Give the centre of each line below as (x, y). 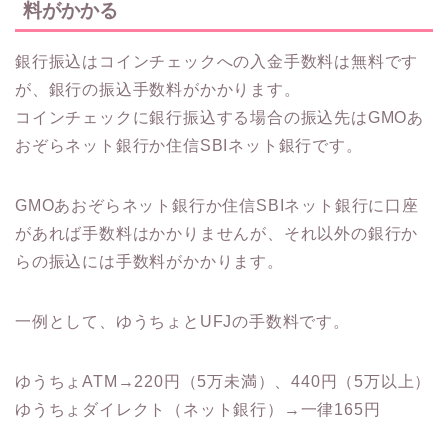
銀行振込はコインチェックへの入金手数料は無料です (217, 61)
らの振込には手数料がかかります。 (149, 261)
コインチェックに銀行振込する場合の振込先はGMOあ (219, 117)
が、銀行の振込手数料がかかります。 (158, 89)
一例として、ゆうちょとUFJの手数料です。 (182, 321)
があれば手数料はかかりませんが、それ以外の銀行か (217, 233)
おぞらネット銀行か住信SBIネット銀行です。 (189, 145)
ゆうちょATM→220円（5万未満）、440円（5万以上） (223, 381)
